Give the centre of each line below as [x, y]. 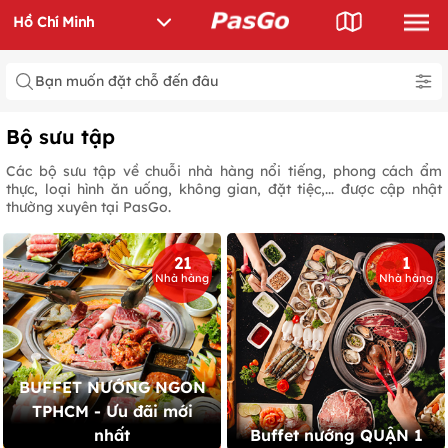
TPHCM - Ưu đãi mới [112, 411]
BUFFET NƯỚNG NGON [112, 387]
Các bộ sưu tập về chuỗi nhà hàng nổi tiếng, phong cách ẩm [224, 171]
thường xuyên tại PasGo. [88, 207]
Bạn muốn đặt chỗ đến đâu [126, 81]
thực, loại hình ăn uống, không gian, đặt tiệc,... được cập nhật [224, 189]
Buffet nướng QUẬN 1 [336, 435]
